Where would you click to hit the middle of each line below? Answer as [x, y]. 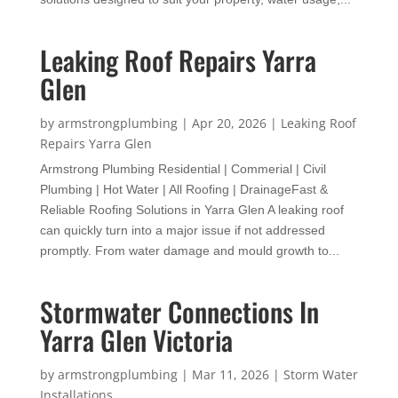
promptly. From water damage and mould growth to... [189, 250]
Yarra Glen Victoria [136, 339]
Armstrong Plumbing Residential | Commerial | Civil [183, 168]
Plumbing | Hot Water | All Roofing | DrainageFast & [183, 189]
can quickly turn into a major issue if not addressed [182, 230]
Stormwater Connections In [179, 311]
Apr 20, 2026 [229, 123]
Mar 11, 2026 [230, 374]
